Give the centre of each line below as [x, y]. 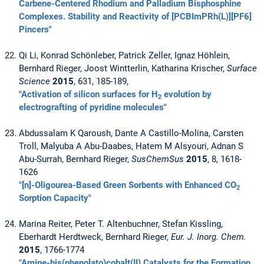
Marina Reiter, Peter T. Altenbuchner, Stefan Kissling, [121, 224]
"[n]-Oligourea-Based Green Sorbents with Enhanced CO [128, 185]
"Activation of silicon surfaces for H [88, 95]
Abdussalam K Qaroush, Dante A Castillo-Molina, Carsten [131, 133]
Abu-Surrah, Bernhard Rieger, [75, 159]
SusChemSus [158, 159]
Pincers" [35, 30]
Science [34, 82]
